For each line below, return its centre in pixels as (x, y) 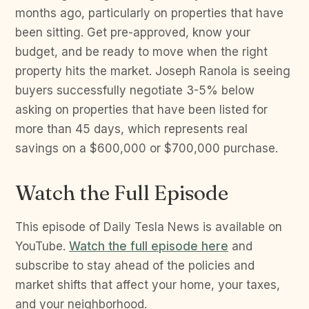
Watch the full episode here (149, 246)
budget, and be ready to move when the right (141, 51)
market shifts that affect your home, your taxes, (148, 285)
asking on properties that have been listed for (141, 109)
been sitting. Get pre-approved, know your (133, 32)
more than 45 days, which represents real (131, 129)
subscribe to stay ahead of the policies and (135, 265)
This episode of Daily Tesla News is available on (149, 227)
